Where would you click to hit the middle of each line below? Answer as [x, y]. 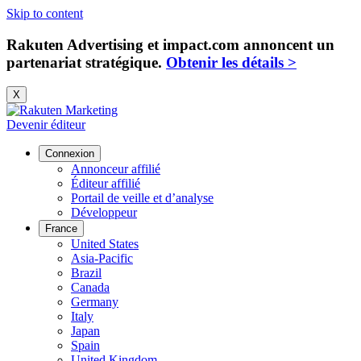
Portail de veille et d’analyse [142, 198]
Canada [90, 288]
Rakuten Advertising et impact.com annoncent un [170, 44]
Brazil [86, 273]
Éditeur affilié [106, 184]
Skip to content [45, 13]
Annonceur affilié [116, 169]
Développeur [104, 213]
